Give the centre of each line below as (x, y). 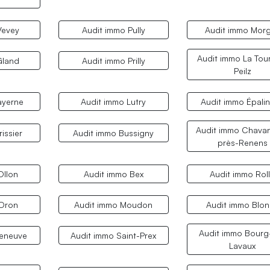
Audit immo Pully (113, 30)
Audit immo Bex (113, 174)
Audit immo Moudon (114, 204)
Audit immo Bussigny (114, 133)
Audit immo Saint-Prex (114, 235)
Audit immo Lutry (114, 102)
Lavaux (243, 245)
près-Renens (242, 143)
